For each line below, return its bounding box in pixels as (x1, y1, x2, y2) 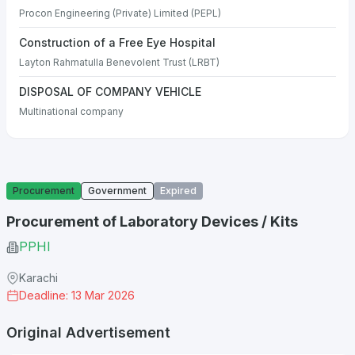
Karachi (19, 271, 58, 284)
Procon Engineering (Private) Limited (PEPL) (19, 7, 221, 19)
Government (88, 185, 147, 197)
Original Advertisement (6, 324, 170, 341)
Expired (160, 185, 197, 197)
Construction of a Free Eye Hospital (19, 36, 216, 49)
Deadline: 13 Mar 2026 (19, 288, 135, 302)
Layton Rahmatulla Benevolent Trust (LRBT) (19, 56, 219, 68)
